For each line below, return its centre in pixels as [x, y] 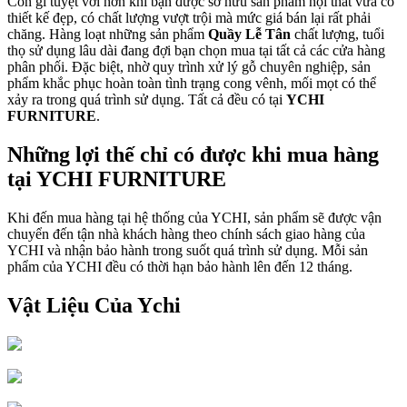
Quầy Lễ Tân [251, 34]
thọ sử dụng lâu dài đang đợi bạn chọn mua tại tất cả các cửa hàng [196, 50]
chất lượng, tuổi [339, 34]
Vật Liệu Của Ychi [94, 305]
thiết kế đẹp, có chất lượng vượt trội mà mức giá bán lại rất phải [189, 17]
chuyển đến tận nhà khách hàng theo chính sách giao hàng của [186, 233]
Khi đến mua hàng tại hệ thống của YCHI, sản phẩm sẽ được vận [194, 217]
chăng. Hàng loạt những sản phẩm [108, 34]
